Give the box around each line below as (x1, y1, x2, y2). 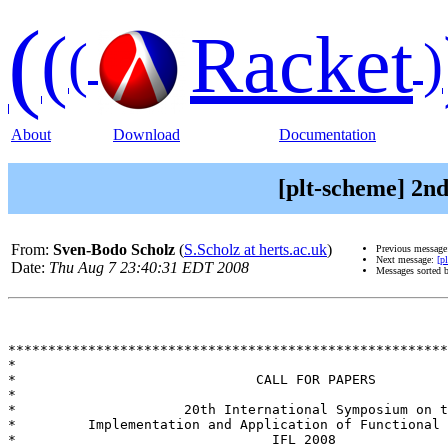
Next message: (376, 254, 437, 266)
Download (113, 126, 180, 143)
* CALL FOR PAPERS (8, 372, 376, 388)
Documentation (279, 126, 376, 143)
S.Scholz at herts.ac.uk (184, 241, 327, 259)
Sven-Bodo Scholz (53, 241, 175, 259)
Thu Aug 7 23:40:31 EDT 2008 (49, 259, 249, 277)
